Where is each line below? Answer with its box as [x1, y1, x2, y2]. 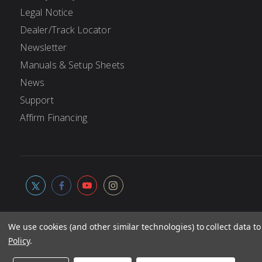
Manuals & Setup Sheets [19, 58, 125, 71]
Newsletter [19, 41, 67, 54]
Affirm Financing [19, 111, 88, 124]
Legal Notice [19, 6, 74, 19]
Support [19, 94, 54, 106]
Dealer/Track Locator [19, 23, 111, 36]
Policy [8, 235, 30, 246]
